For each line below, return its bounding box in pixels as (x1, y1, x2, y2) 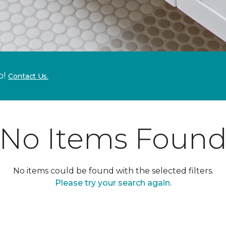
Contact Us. (8, 72, 48, 81)
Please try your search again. (54, 178, 172, 188)
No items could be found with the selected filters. (13, 166, 213, 176)
